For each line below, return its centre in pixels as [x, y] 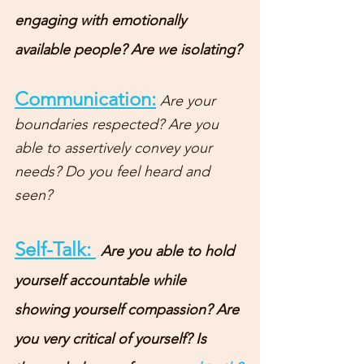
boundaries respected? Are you [119, 124]
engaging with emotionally [102, 20]
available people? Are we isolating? [130, 50]
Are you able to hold [169, 251]
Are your [190, 101]
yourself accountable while [102, 280]
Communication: [85, 99]
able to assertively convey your [115, 148]
